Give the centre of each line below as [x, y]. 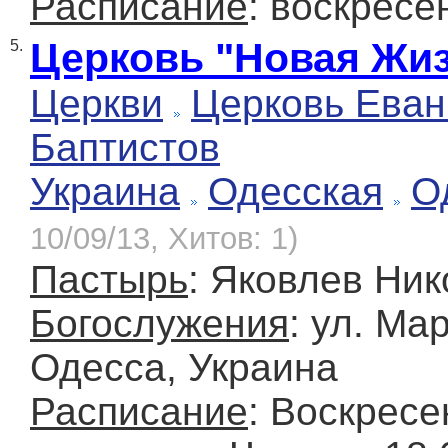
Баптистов [125, 148]
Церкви [96, 104]
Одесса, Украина [184, 368]
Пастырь [109, 280]
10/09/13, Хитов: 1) [164, 239]
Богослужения [159, 324]
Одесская [295, 192]
